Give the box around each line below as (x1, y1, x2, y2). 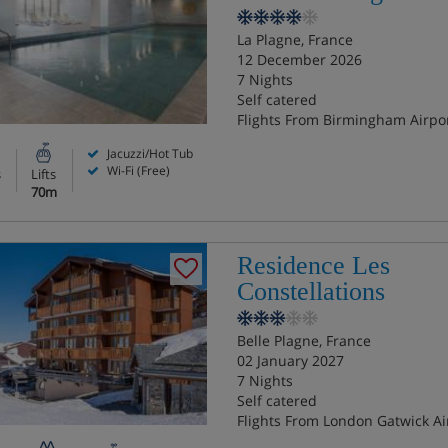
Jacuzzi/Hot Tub (103, 145, 193, 162)
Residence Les (236, 251, 390, 280)
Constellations (236, 277, 385, 306)
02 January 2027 (236, 351, 344, 370)
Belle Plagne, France (236, 331, 371, 350)
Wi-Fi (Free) (103, 162, 170, 179)
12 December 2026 (236, 50, 362, 69)
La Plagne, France (236, 30, 353, 49)
